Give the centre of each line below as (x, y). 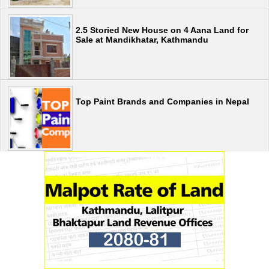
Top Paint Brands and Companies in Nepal (162, 101)
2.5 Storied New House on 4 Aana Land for (162, 30)
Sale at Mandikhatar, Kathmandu (142, 39)
